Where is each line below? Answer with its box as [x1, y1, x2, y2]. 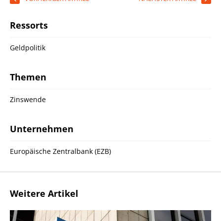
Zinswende [10, 94, 46, 104]
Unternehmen [10, 122, 74, 135]
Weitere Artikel [10, 187, 78, 199]
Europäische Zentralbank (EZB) [10, 146, 111, 156]
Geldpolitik [10, 42, 45, 52]
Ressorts [10, 19, 48, 31]
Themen [10, 71, 46, 83]
